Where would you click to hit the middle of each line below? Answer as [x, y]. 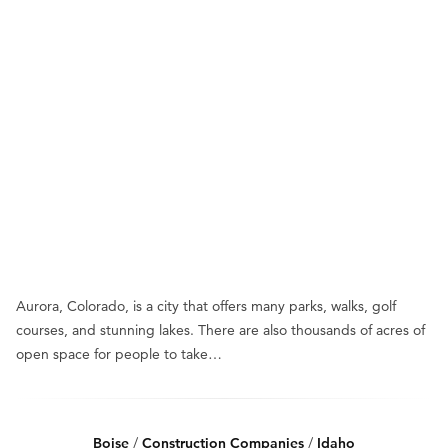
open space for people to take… [119, 354]
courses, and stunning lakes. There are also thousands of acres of [220, 330]
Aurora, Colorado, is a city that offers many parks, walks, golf [206, 306]
